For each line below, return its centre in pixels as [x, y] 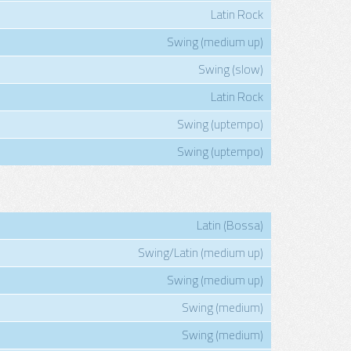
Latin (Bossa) [230, 225]
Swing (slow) [231, 69]
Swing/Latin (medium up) [201, 253]
